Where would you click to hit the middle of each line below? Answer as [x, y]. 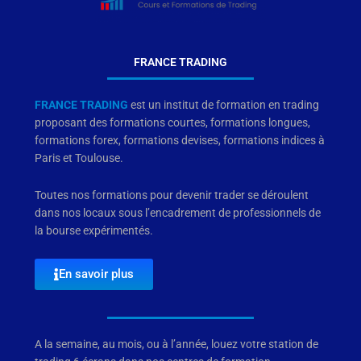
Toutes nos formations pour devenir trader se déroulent [171, 195]
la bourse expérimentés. [93, 231]
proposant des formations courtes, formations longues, [172, 123]
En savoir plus [96, 274]
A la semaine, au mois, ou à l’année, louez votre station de [176, 344]
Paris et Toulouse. [79, 158]
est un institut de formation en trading [223, 105]
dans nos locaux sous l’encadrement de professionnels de [177, 213]
